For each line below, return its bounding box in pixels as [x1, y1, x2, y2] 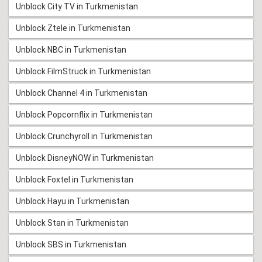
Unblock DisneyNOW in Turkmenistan [16, 153, 154, 163]
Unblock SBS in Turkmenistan [16, 240, 126, 250]
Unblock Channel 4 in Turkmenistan [16, 88, 147, 98]
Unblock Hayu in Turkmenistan [16, 196, 129, 206]
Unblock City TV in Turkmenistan [16, 2, 138, 12]
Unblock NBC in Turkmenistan [16, 45, 126, 55]
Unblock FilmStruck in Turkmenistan [16, 67, 151, 77]
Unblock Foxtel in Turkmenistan [16, 175, 133, 185]
